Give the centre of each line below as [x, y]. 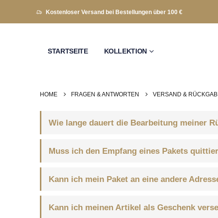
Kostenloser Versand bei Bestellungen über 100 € [114, 12]
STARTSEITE [68, 51]
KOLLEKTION [125, 51]
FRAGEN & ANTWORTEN [105, 94]
